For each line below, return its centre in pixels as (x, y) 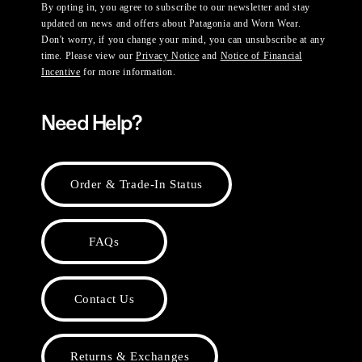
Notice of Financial (261, 56)
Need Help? (91, 123)
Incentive (61, 72)
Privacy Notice (168, 56)
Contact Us (104, 299)
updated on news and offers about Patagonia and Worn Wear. (171, 24)
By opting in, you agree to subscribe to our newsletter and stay (176, 8)
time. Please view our (89, 56)
